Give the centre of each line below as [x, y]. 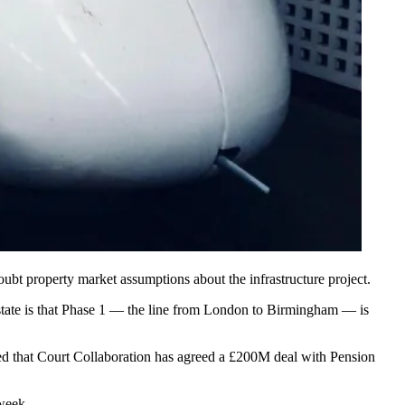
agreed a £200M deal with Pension [276, 356]
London [226, 309]
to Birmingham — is [309, 309]
